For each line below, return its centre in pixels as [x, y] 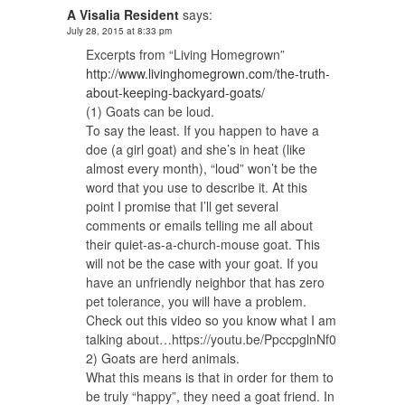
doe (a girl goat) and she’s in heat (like [196, 149]
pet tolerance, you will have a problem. [196, 301]
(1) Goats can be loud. [150, 111]
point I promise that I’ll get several [182, 206]
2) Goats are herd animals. [163, 358]
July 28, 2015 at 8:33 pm [119, 30]
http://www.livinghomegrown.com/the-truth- [208, 73]
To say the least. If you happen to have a [202, 130]
